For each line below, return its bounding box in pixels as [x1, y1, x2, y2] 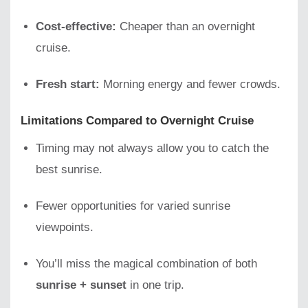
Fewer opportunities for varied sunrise [36, 199, 231, 213]
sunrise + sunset [36, 278, 127, 292]
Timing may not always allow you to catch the [36, 141, 269, 155]
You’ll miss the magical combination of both [36, 257, 258, 271]
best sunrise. [36, 162, 103, 176]
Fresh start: [36, 78, 100, 91]
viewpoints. [36, 221, 94, 234]
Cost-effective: [36, 20, 117, 34]
